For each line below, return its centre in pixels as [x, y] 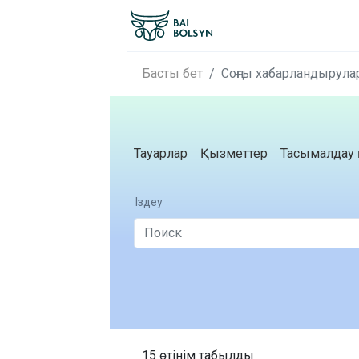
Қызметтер [234, 153]
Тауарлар [161, 153]
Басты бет [172, 73]
